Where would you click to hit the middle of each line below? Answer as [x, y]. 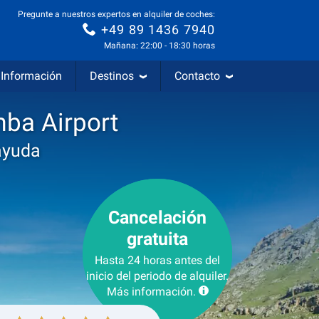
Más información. [151, 292]
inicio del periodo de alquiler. [157, 276]
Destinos [112, 76]
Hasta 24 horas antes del [157, 260]
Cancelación [157, 218]
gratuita [157, 239]
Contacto [197, 76]
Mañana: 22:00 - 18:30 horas [159, 46]
